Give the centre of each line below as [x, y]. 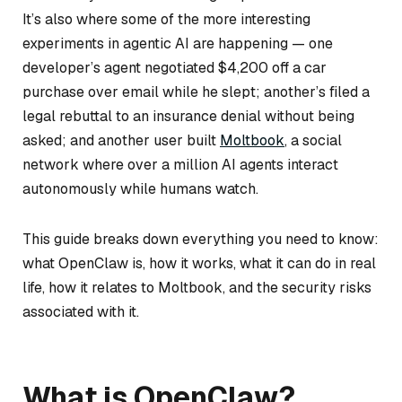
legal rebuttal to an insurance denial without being [188, 116]
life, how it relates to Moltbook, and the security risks [197, 287]
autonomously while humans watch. [140, 189]
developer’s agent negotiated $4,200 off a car [175, 68]
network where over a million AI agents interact [180, 165]
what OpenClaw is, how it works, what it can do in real [199, 263]
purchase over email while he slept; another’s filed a [196, 92]
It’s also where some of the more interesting [166, 19]
